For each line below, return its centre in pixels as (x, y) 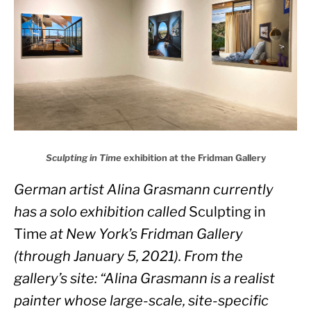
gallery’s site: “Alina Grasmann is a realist (144, 278)
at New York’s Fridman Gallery (145, 234)
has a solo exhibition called (101, 211)
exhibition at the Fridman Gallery (193, 157)
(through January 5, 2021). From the (128, 256)
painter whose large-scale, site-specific (141, 300)
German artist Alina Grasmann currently (144, 189)
